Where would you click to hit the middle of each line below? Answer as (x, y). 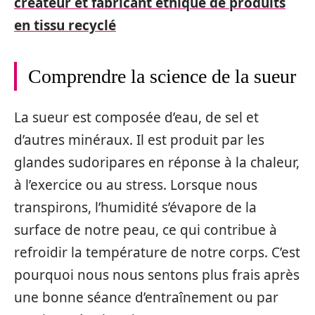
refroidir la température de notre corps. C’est (157, 252)
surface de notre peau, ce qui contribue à (146, 230)
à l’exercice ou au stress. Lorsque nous (136, 185)
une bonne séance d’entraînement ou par (146, 297)
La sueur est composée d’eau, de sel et (136, 117)
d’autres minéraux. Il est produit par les (139, 140)
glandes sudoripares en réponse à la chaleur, (157, 162)
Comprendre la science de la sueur (162, 76)
